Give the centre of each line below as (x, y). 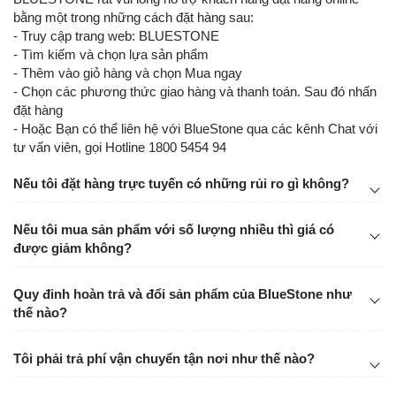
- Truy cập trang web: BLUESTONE (116, 36)
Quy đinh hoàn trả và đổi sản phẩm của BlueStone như (183, 294)
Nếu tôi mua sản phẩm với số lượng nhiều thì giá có (174, 229)
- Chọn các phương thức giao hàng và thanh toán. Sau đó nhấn (195, 91)
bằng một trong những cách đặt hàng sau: (133, 17)
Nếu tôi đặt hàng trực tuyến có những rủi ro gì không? (181, 183)
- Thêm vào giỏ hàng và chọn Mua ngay (128, 73)
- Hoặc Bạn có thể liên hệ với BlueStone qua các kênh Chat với (195, 129)
